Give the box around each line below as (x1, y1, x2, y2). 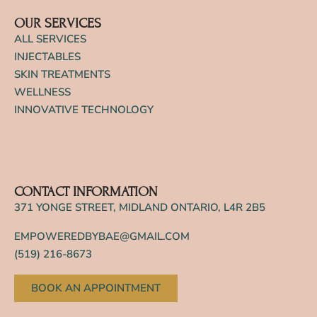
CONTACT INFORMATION (14, 183, 158, 200)
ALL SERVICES (14, 32, 86, 46)
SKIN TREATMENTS (14, 67, 110, 81)
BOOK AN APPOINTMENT (31, 280, 161, 295)
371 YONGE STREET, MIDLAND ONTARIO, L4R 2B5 (14, 200, 265, 214)
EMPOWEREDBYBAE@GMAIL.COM (14, 229, 190, 243)
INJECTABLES (14, 50, 81, 64)
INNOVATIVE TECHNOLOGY (14, 103, 154, 117)
